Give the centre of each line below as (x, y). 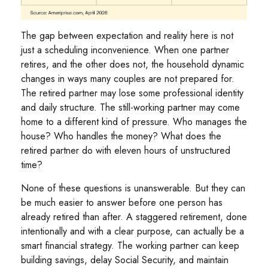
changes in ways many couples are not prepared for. (128, 79)
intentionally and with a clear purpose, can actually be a (133, 232)
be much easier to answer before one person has (122, 203)
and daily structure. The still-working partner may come (130, 108)
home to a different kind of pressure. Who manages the (134, 122)
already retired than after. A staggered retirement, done (134, 217)
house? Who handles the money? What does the (121, 136)
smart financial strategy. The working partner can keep (130, 246)
